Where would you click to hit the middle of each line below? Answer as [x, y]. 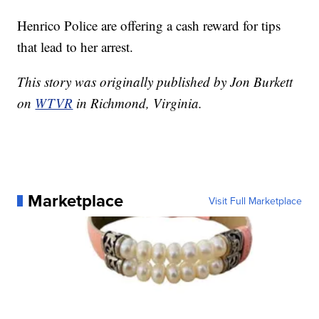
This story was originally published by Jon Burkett [155, 81]
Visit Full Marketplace [255, 200]
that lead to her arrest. [75, 46]
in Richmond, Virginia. [138, 103]
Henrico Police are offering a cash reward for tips [149, 25]
